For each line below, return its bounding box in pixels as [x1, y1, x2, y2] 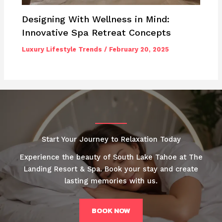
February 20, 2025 [109, 45, 169, 53]
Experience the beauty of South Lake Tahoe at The [19, 152, 203, 162]
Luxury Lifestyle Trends [22, 45, 103, 53]
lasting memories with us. [64, 176, 158, 185]
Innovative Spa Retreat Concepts [22, 27, 171, 38]
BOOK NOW [92, 205, 130, 216]
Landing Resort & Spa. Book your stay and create [24, 164, 198, 173]
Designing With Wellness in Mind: [22, 13, 170, 24]
